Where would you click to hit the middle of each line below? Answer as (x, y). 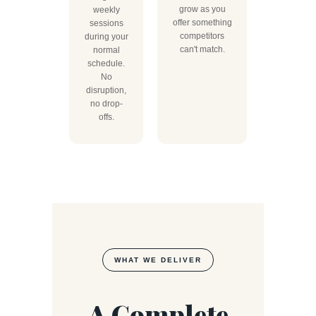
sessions (106, 23)
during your (106, 37)
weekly (106, 10)
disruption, (106, 90)
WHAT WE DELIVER (158, 260)
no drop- (106, 104)
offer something (202, 23)
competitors (202, 36)
